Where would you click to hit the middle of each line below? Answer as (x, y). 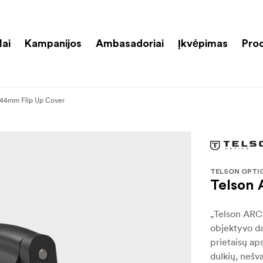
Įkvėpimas (203, 43)
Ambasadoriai (130, 43)
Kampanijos (53, 43)
